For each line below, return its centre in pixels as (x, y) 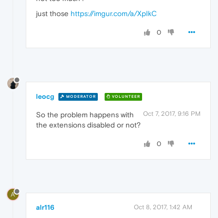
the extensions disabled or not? (88, 125)
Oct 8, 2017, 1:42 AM (163, 207)
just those (53, 13)
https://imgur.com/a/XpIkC (114, 13)
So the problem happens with (85, 114)
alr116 (45, 208)
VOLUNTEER (125, 97)
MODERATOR (80, 97)
